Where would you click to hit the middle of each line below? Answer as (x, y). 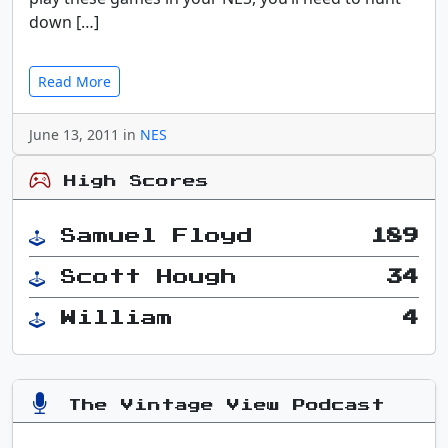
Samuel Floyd (157, 235)
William (117, 317)
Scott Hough (149, 276)
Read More (74, 81)
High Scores (130, 181)
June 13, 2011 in (84, 134)
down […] (64, 22)
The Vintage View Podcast (220, 405)
